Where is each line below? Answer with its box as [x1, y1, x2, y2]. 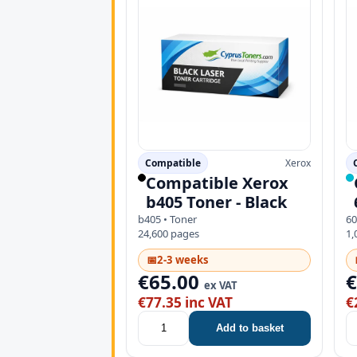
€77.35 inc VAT [138, 292, 233, 312]
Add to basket [216, 322, 284, 335]
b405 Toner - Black [146, 190, 287, 213]
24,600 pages [138, 226, 199, 241]
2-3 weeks [157, 252, 209, 267]
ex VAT [204, 277, 237, 292]
